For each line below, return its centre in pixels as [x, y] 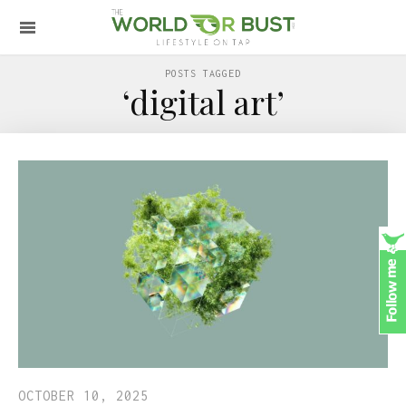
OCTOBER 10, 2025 [83, 396]
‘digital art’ [203, 101]
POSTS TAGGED [203, 73]
